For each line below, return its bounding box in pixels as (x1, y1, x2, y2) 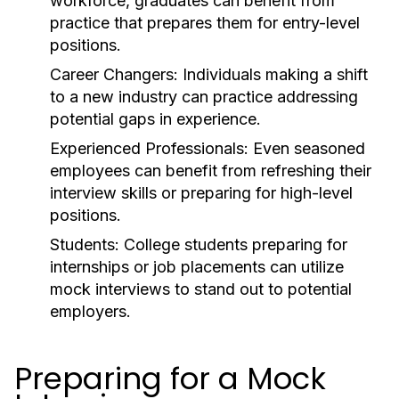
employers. (50, 302, 131, 321)
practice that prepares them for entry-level (50, 13, 360, 32)
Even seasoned (248, 139, 365, 158)
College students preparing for (119, 235, 347, 254)
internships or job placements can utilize (50, 257, 344, 276)
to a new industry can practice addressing (50, 87, 358, 106)
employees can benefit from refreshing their (50, 161, 371, 180)
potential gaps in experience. (50, 110, 261, 128)
